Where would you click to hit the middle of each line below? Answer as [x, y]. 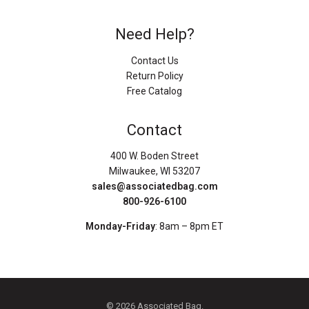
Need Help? [154, 34]
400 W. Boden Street [154, 156]
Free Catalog [154, 91]
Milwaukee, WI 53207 [154, 171]
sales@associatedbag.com [154, 187]
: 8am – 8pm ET [189, 227]
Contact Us [154, 60]
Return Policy [154, 76]
